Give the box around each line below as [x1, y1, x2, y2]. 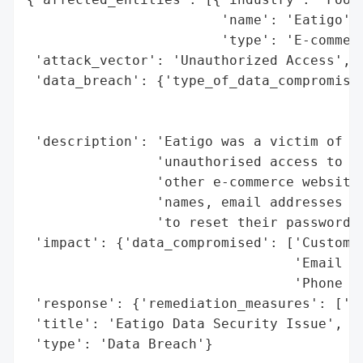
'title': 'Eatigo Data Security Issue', [27, 315, 343, 331]
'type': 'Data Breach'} [27, 335, 213, 352]
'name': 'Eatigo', [27, 11, 359, 28]
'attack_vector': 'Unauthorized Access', [27, 52, 351, 68]
